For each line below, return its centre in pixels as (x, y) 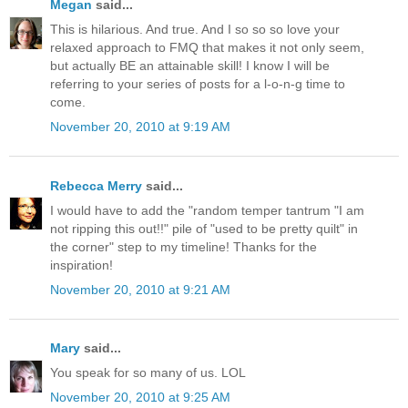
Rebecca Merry (96, 185)
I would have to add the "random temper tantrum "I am (207, 210)
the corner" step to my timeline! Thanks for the (184, 246)
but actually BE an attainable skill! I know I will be (190, 66)
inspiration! (82, 265)
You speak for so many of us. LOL (148, 373)
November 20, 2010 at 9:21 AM (140, 289)
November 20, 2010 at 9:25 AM (140, 398)
